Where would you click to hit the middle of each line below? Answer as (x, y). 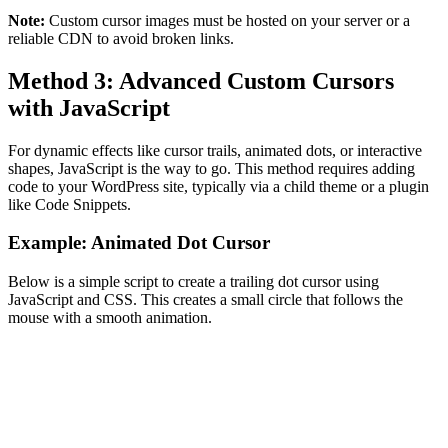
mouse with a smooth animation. (110, 317)
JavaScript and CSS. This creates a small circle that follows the (205, 299)
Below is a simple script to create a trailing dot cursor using (193, 281)
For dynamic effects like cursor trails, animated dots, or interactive (215, 150)
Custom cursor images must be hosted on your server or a (227, 20)
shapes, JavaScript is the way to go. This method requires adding (211, 168)
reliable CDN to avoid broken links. (121, 38)
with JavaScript (89, 107)
